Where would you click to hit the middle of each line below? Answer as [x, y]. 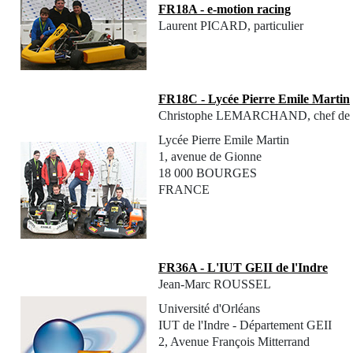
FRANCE [184, 190]
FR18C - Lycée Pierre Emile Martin [254, 99]
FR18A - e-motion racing [225, 9]
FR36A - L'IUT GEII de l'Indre [243, 268]
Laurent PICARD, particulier [231, 26]
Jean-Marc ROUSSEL [215, 284]
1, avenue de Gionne [210, 157]
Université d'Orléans [209, 309]
